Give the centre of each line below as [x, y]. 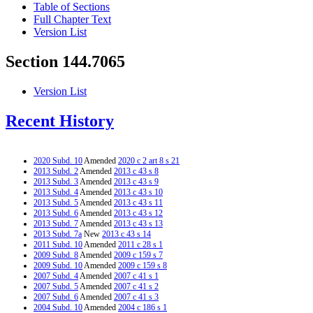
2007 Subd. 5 [56, 286]
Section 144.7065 [65, 62]
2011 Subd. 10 [58, 244]
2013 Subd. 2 [56, 171]
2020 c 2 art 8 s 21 [149, 160]
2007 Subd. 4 [56, 276]
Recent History [60, 121]
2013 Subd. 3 [56, 181]
